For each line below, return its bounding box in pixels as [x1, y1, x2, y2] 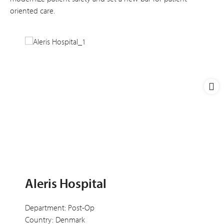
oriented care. [10, 5, 55, 15]
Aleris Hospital [25, 175, 106, 192]
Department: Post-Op [25, 202, 94, 213]
